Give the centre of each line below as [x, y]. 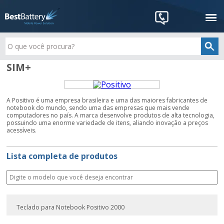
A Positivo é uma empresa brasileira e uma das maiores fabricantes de [107, 100]
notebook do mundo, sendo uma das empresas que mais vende [98, 108]
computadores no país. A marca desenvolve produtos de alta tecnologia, [111, 115]
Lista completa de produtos [62, 156]
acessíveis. [22, 130]
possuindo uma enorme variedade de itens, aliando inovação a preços [107, 123]
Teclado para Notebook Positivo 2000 [71, 207]
